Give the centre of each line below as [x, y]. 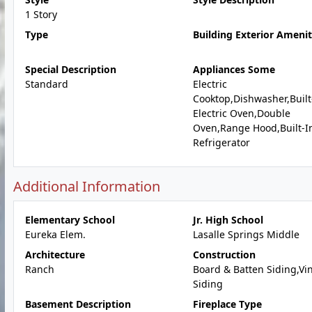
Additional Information [87, 186]
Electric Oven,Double [241, 113]
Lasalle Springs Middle [246, 234]
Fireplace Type [227, 304]
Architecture [55, 255]
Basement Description [78, 304]
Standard [47, 84]
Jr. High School [228, 220]
